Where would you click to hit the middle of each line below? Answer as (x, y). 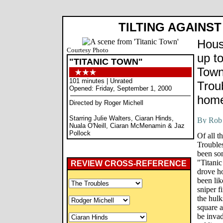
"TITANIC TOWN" (106, 62)
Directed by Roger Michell (106, 103)
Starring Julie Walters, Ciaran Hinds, (121, 118)
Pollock (80, 133)
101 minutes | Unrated (101, 81)
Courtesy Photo (88, 50)
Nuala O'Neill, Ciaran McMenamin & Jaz (127, 126)
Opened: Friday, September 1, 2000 (120, 88)
